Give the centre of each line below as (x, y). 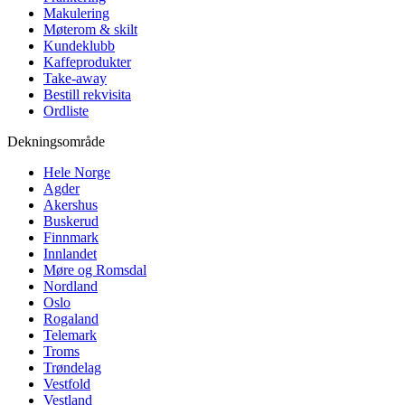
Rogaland (71, 318)
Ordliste (66, 110)
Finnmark (71, 237)
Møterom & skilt (90, 29)
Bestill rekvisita (87, 94)
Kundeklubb (79, 45)
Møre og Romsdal (95, 269)
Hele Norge (77, 172)
